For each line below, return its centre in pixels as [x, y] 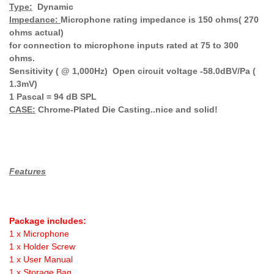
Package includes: [48, 220]
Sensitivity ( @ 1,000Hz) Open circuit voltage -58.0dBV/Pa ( [132, 71]
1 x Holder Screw [42, 246]
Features [28, 171]
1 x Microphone [39, 233]
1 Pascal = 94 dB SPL [53, 96]
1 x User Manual [41, 259]
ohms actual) [38, 32]
